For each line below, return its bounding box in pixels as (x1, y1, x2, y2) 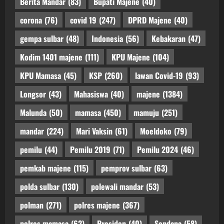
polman (20, 198, 43, 211)
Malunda (20, 106, 46, 118)
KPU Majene (111, 50, 150, 63)
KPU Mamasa (20, 69, 61, 81)
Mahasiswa (74, 87, 108, 100)
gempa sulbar (20, 32, 63, 44)
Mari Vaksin (76, 124, 112, 137)
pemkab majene (20, 161, 71, 174)
